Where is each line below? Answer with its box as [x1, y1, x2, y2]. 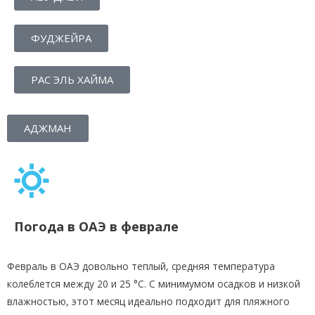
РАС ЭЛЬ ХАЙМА [31, 72, 113, 87]
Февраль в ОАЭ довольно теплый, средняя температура [7, 259, 275, 274]
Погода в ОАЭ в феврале [14, 218, 179, 236]
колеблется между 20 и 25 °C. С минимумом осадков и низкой [7, 277, 300, 291]
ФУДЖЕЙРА [31, 31, 91, 46]
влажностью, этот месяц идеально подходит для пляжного [7, 295, 290, 309]
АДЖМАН [24, 121, 72, 136]
